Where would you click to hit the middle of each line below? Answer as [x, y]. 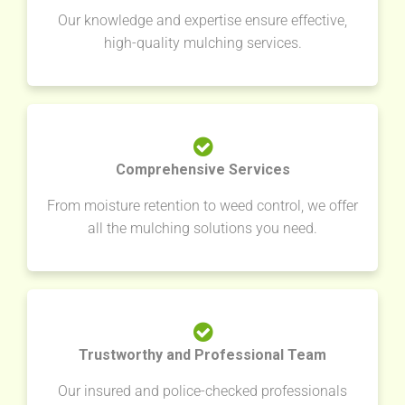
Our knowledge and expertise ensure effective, [202, 20]
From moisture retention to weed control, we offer [202, 205]
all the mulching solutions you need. [202, 228]
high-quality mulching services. [202, 42]
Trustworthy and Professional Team [202, 354]
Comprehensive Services [202, 169]
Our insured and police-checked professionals [202, 391]
